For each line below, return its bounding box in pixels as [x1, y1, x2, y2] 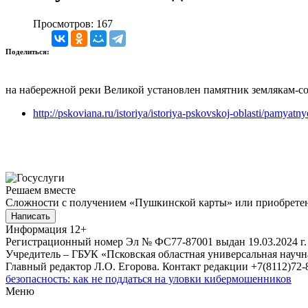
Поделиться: [5, 47, 52, 56]
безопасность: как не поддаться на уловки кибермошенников [5, 272, 291, 285]
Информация [5, 223, 67, 235]
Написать [11, 210, 50, 221]
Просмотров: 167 [33, 17, 113, 30]
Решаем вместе [5, 184, 76, 196]
